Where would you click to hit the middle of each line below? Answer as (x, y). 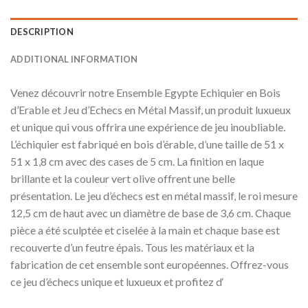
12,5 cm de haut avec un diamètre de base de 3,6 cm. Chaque (151, 212)
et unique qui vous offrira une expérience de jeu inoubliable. (148, 126)
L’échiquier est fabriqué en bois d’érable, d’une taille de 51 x (147, 144)
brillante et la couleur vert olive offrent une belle (123, 178)
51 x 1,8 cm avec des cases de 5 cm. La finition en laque (137, 161)
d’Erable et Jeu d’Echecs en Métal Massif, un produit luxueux (151, 109)
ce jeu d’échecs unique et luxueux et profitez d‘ (117, 281)
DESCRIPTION (42, 31)
